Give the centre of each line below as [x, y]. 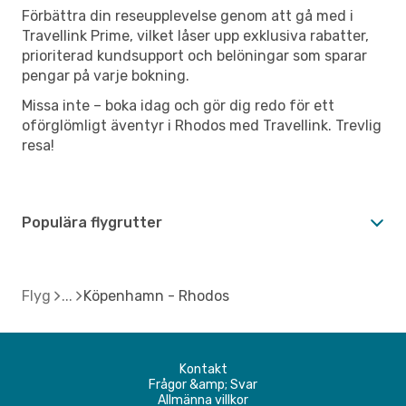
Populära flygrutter [92, 222]
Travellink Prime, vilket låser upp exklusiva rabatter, [195, 35]
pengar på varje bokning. [106, 75]
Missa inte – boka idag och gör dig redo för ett [178, 105]
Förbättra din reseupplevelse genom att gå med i [188, 15]
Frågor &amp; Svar [203, 384]
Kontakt [203, 369]
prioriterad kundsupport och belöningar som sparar [194, 55]
